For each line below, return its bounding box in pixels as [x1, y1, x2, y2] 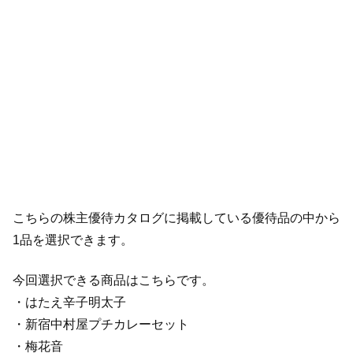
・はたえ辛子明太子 [13, 295, 126, 309]
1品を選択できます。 [13, 233, 133, 247]
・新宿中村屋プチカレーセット [13, 317, 189, 331]
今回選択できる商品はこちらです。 [13, 273, 214, 287]
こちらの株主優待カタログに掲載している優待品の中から [13, 211, 340, 225]
